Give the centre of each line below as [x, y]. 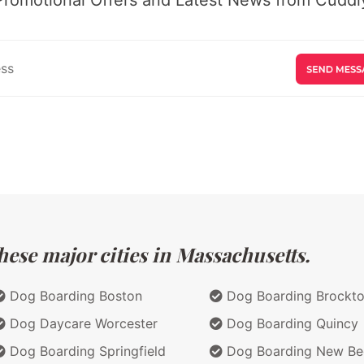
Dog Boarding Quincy [290, 323]
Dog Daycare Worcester [82, 323]
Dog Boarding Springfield [86, 351]
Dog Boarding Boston [74, 295]
